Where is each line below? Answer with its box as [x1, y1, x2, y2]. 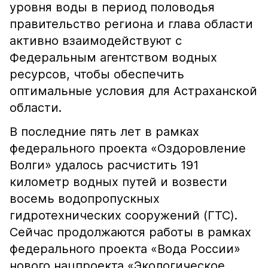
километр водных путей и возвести [10, 175, 227, 189]
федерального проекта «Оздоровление [10, 141, 246, 156]
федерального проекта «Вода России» [10, 242, 240, 256]
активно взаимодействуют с [10, 33, 182, 48]
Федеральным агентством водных [10, 50, 217, 65]
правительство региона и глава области [10, 17, 253, 31]
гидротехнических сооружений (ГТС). [10, 208, 237, 223]
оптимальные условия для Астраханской [10, 84, 257, 98]
